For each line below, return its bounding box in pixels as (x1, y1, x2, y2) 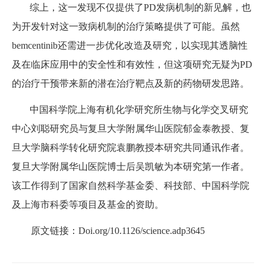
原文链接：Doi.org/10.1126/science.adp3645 (31, 225, 205, 236)
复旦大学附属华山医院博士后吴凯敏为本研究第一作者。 (12, 161, 249, 172)
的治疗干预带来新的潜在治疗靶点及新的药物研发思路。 (12, 78, 249, 88)
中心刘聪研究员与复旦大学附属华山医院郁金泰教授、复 (12, 123, 249, 134)
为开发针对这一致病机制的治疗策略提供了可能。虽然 (12, 21, 240, 31)
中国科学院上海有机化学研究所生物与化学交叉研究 (29, 104, 248, 115)
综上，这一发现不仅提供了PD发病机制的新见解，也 (29, 2, 251, 12)
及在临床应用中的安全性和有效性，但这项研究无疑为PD (12, 59, 252, 69)
